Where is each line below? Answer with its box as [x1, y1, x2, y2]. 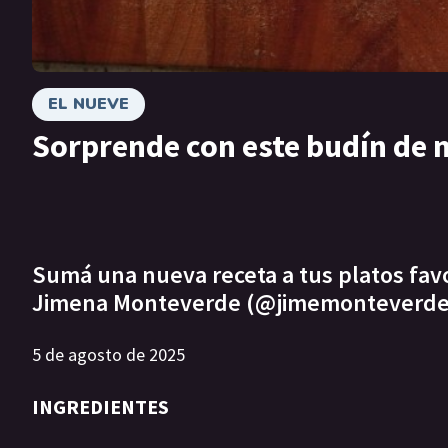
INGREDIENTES [32, 394, 169, 420]
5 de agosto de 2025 [32, 343, 185, 367]
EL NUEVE [48, 92, 129, 115]
